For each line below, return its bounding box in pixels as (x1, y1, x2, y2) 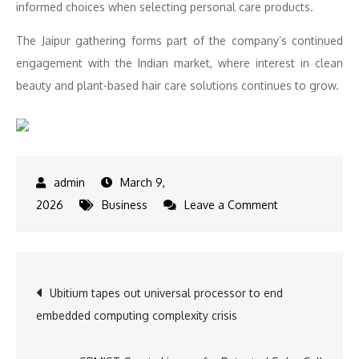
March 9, (120, 175, 165, 190)
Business (102, 198, 147, 212)
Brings (277, 264, 310, 279)
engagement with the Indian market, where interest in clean (16, 56, 343, 71)
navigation (35, 313, 190, 353)
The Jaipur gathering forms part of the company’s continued (16, 34, 343, 48)
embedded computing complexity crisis (36, 309, 237, 323)
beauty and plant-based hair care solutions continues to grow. (16, 79, 339, 93)
